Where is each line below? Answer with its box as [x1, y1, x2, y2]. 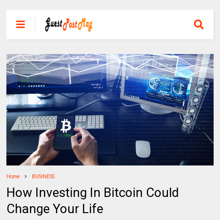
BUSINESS [32, 174, 55, 180]
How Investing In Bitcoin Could [6, 185, 179, 200]
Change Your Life [6, 201, 104, 217]
